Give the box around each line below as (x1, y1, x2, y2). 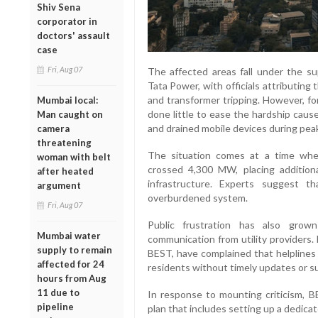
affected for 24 (37, 258, 104, 270)
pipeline (37, 300, 74, 312)
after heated (37, 165, 94, 177)
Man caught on (37, 108, 103, 120)
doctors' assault (37, 29, 110, 41)
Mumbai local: (37, 94, 98, 106)
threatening (37, 136, 92, 148)
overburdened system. (147, 191, 248, 204)
